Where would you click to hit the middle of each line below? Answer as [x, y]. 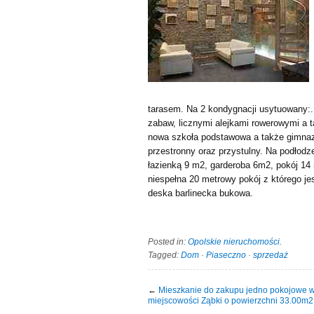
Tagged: [164, 255]
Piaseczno [226, 255]
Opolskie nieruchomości [234, 241]
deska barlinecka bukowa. [200, 193]
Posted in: [168, 241]
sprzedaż [271, 255]
